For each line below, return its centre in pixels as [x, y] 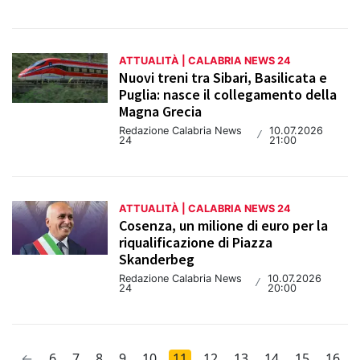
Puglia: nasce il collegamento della [228, 95]
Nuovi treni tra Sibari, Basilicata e [223, 78]
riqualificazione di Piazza [196, 243]
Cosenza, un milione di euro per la [224, 226]
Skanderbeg [157, 260]
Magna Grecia [161, 112]
